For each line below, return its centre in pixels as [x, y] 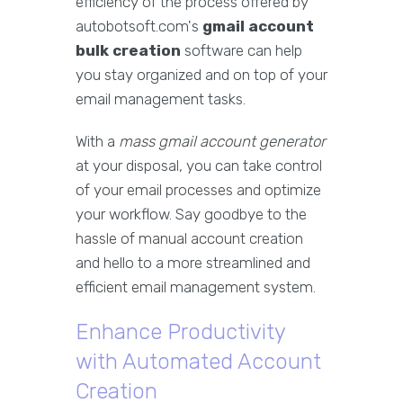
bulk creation [128, 51]
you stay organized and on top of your [201, 75]
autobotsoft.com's [139, 27]
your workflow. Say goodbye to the [191, 215]
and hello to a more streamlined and [193, 263]
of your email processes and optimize [198, 190]
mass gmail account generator [222, 142]
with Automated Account [198, 362]
